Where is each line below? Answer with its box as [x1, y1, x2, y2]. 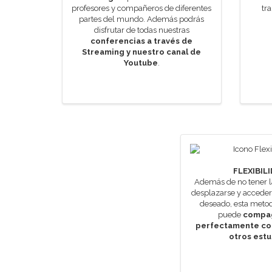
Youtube [123, 58, 158, 67]
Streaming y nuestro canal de [82, 47, 202, 56]
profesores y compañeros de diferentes [72, 4, 212, 13]
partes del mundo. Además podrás [79, 15, 205, 24]
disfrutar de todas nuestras [93, 25, 189, 35]
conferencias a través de [90, 36, 193, 46]
